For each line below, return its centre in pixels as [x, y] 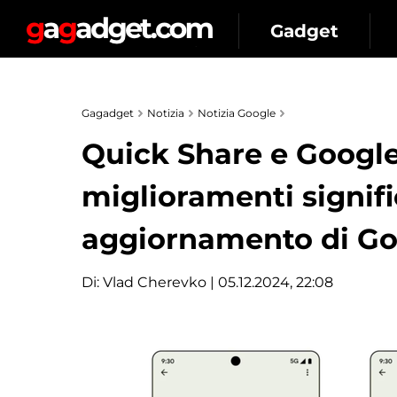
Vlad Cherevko [155, 282]
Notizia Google [237, 113]
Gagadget [108, 113]
